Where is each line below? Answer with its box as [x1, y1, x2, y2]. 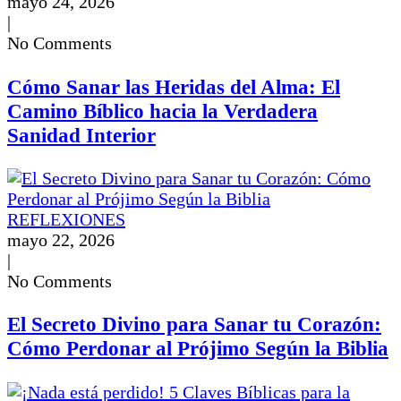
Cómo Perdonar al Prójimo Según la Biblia [7, 337, 388, 361]
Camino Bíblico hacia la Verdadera [7, 98, 318, 123]
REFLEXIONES [7, 209, 125, 230]
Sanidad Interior [7, 123, 156, 147]
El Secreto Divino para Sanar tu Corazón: [7, 312, 381, 337]
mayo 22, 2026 [7, 230, 115, 251]
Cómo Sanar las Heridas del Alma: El [7, 74, 340, 98]
